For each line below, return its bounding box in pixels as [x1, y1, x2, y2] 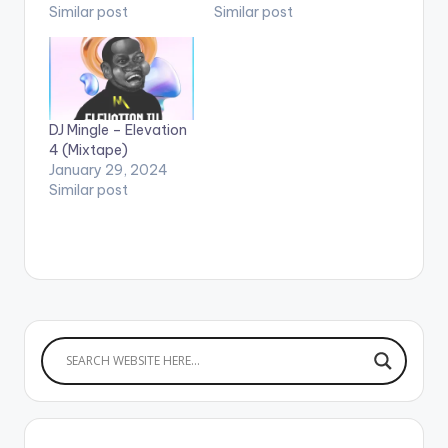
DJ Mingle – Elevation [49, 120, 187, 139]
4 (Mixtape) [49, 140, 128, 159]
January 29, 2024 [49, 160, 168, 179]
